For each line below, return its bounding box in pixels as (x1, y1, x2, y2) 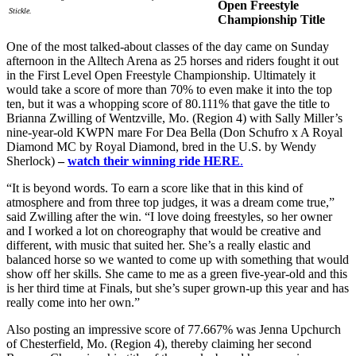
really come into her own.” (6, 296, 140, 310)
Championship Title (218, 13, 325, 27)
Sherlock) (6, 154, 58, 168)
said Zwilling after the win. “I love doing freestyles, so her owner (6, 210, 332, 224)
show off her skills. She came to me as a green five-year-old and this (6, 267, 347, 281)
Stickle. (9, 6, 32, 16)
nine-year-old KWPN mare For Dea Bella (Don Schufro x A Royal (6, 126, 342, 140)
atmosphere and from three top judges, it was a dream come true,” (6, 195, 335, 210)
